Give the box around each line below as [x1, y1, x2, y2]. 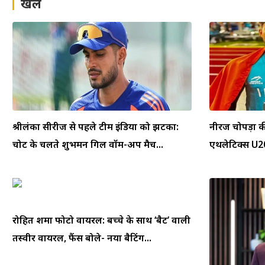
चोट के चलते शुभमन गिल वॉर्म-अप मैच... [12, 137, 163, 151]
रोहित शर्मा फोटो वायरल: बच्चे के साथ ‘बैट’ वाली [12, 213, 190, 227]
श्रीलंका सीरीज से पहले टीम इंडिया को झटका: [12, 119, 179, 133]
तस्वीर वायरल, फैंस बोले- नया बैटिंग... [12, 231, 151, 244]
